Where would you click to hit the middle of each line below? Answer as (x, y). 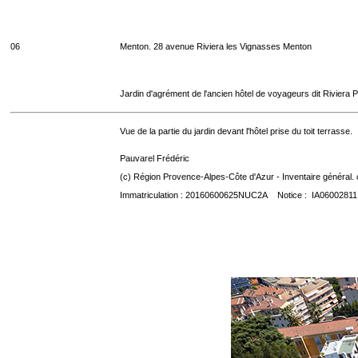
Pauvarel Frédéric (155, 158)
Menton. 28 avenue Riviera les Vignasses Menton (216, 46)
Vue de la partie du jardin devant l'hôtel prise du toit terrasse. (236, 131)
